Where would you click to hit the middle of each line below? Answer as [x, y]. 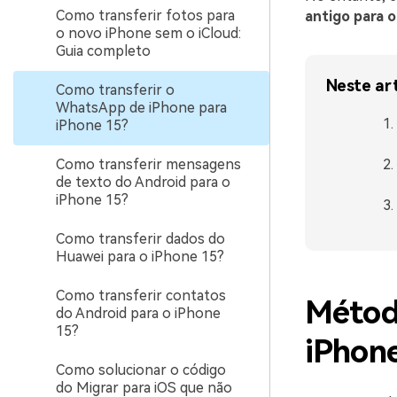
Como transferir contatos [141, 296]
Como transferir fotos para [145, 16]
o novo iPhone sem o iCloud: [148, 33]
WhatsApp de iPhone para [141, 108]
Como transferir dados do [140, 239]
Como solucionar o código [141, 370]
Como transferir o [115, 90]
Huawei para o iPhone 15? [140, 257]
